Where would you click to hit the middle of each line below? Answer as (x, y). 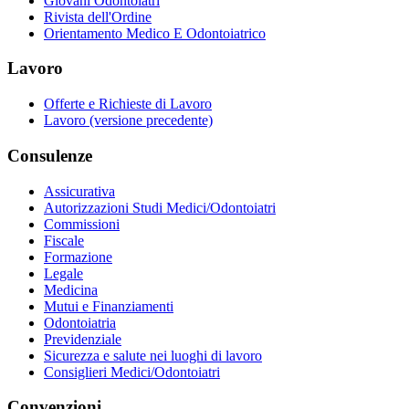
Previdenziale (83, 339)
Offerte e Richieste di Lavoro (128, 104)
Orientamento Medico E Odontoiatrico (155, 33)
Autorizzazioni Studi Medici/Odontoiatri (160, 207)
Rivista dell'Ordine (98, 16)
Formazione (78, 257)
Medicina (71, 289)
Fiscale (64, 240)
